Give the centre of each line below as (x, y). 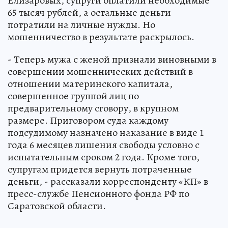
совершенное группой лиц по (73, 96)
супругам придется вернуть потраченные (100, 169)
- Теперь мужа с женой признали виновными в (112, 59)
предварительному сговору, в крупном (93, 108)
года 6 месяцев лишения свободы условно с (104, 145)
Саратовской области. (57, 206)
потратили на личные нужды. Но (81, 24)
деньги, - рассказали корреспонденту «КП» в (108, 181)
